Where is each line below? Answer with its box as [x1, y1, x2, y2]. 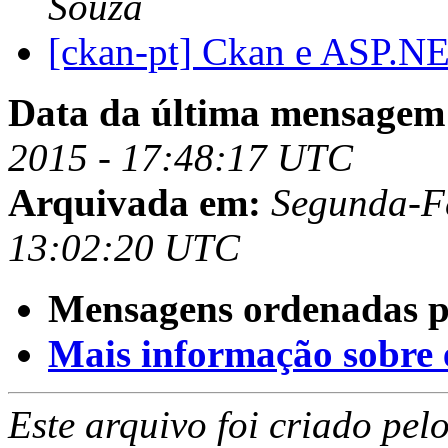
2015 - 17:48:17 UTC [8, 136, 353, 180]
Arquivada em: [8, 181, 261, 225]
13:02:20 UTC [8, 226, 240, 270]
